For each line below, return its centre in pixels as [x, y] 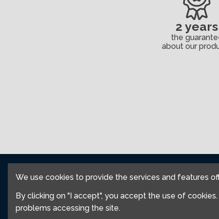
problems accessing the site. [68, 208]
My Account [145, 207]
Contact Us [143, 176]
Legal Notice [146, 191]
